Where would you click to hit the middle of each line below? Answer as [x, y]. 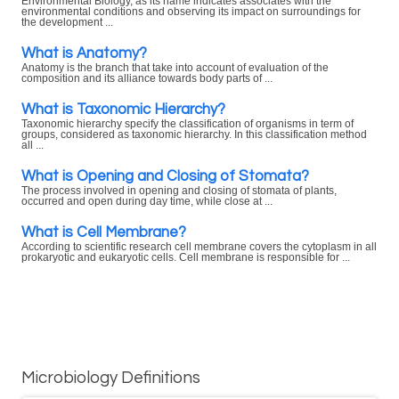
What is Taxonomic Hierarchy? [123, 109]
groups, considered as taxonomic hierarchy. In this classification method [194, 134]
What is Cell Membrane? [104, 232]
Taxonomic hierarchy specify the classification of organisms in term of [187, 124]
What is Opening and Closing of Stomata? [165, 176]
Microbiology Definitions [111, 378]
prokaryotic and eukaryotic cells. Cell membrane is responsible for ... [186, 257]
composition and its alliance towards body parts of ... [147, 78]
